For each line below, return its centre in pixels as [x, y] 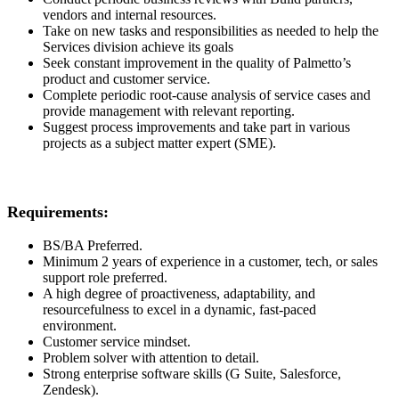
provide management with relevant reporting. [169, 110]
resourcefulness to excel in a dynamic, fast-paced [179, 310]
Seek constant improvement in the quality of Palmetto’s [197, 62]
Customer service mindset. [117, 342]
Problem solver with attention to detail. [151, 358]
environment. [80, 326]
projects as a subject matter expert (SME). [159, 142]
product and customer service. [126, 78]
